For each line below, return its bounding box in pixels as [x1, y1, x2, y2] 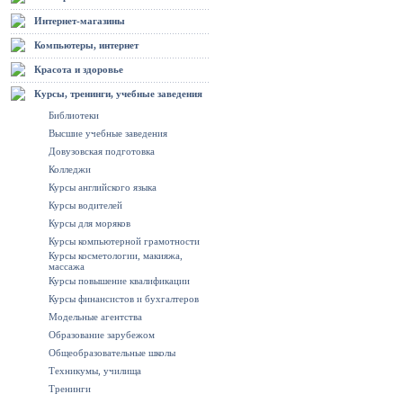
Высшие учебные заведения [49, 128, 167, 139]
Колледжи [49, 164, 91, 175]
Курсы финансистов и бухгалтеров [49, 293, 199, 304]
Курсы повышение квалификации [49, 275, 190, 286]
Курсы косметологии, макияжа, [49, 250, 183, 261]
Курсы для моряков [49, 218, 130, 228]
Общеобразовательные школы [49, 347, 175, 358]
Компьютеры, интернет [34, 40, 139, 50]
